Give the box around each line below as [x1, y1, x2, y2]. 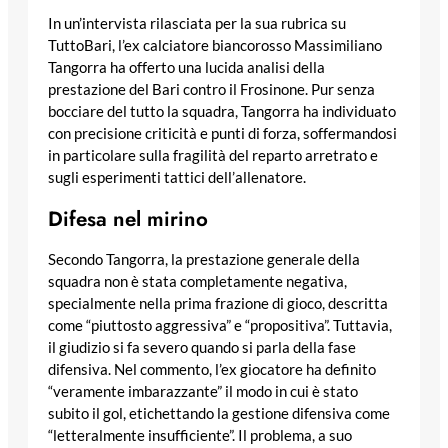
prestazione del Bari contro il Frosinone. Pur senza [48, 80, 375, 98]
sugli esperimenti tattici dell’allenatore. [48, 168, 306, 186]
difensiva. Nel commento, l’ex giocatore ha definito [48, 360, 376, 378]
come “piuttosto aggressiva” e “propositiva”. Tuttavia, [48, 316, 392, 334]
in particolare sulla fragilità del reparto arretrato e [48, 146, 378, 164]
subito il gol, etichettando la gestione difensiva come [48, 404, 390, 422]
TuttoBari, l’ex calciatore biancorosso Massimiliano [48, 36, 382, 54]
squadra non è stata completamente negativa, [48, 272, 347, 290]
